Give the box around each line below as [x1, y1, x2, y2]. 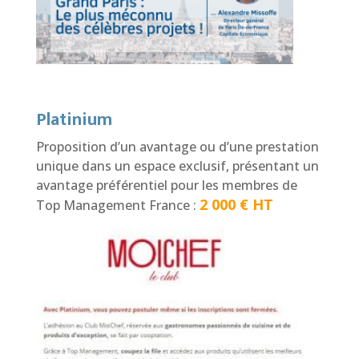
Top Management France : [35, 196, 200, 215]
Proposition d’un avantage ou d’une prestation [35, 138, 319, 156]
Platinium [35, 105, 112, 135]
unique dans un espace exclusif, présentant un [35, 157, 319, 175]
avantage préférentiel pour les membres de [35, 176, 297, 195]
